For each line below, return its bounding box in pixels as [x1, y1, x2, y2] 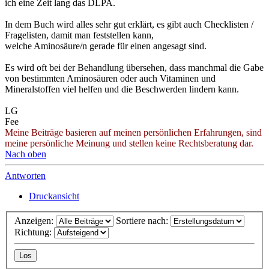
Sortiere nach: [116, 216, 171, 226]
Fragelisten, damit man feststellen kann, [5, 29, 154, 40]
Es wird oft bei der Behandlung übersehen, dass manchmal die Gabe [5, 62, 264, 73]
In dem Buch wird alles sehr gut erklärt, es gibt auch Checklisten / [5, 19, 253, 29]
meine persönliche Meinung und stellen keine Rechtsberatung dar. [5, 138, 253, 148]
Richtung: [14, 227, 54, 238]
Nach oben [5, 148, 46, 159]
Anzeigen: [14, 216, 56, 226]
